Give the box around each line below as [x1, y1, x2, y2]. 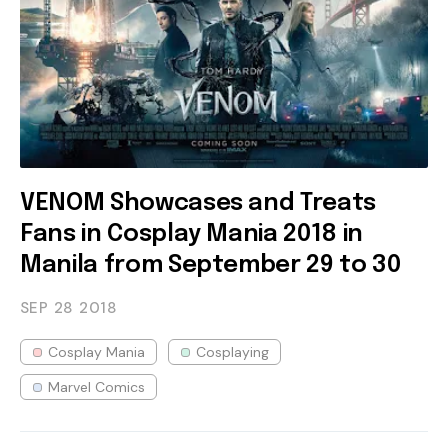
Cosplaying [196, 342, 269, 361]
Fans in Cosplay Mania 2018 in [20, 221, 363, 247]
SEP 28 [20, 297, 73, 318]
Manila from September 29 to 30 [20, 252, 401, 278]
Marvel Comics [48, 377, 145, 396]
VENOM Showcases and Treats [20, 190, 377, 216]
